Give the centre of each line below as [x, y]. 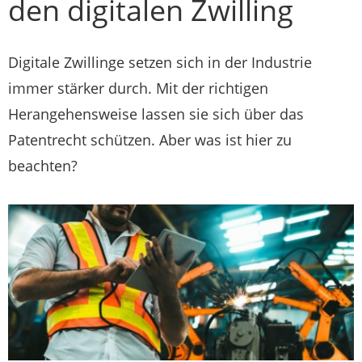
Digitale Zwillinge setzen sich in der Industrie [160, 62]
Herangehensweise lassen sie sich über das [156, 114]
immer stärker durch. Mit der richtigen [138, 88]
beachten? [43, 166]
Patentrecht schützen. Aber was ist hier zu [150, 140]
